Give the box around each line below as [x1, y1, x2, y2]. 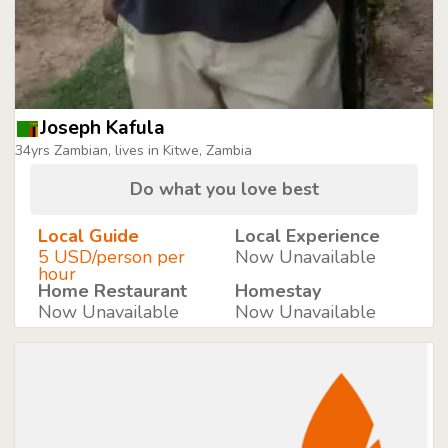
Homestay [234, 279, 321, 303]
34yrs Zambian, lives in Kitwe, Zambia [15, 141, 252, 160]
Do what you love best [129, 177, 319, 201]
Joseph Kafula [40, 115, 165, 141]
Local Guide [38, 224, 139, 248]
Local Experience [234, 224, 380, 248]
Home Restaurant [38, 279, 187, 303]
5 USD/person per [38, 245, 185, 269]
